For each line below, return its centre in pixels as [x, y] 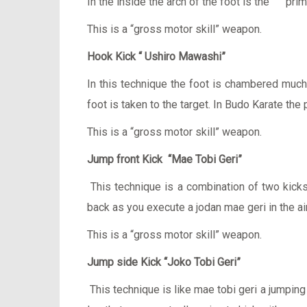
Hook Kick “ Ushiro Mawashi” [156, 57]
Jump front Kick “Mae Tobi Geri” [164, 159]
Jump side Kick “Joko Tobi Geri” [164, 262]
